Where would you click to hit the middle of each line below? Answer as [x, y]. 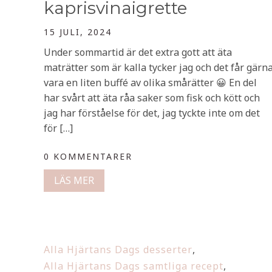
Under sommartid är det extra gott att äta [138, 52]
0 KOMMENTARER [88, 156]
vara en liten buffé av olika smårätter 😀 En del [150, 83]
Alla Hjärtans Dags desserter [118, 250]
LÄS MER [74, 180]
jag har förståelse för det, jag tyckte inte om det [152, 113]
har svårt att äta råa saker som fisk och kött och [152, 98]
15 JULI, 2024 [78, 32]
